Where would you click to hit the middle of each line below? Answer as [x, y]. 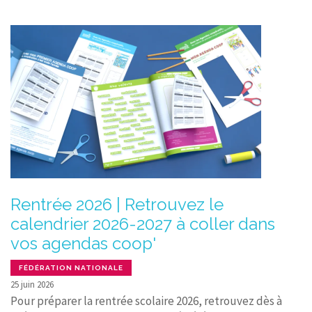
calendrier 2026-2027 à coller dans [143, 224]
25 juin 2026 [32, 285]
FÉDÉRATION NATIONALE [71, 268]
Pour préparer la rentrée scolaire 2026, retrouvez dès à [146, 301]
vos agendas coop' [83, 244]
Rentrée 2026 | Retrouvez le [117, 205]
